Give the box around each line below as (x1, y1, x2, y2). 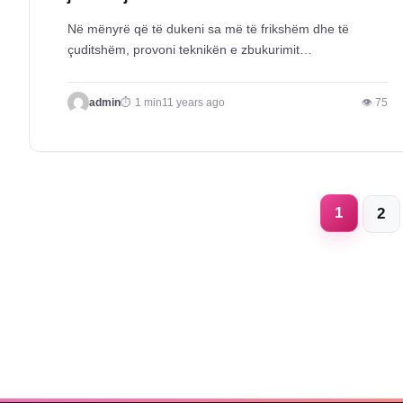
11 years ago (162, 96, 225, 108)
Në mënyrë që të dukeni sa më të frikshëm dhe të (67, 22, 349, 37)
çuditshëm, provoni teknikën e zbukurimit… (67, 42, 312, 58)
